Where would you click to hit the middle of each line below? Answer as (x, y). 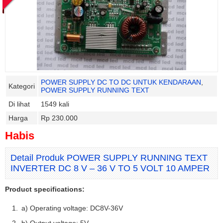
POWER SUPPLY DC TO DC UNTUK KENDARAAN (121, 82)
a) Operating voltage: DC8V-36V (72, 208)
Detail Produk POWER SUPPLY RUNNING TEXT (109, 158)
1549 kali (55, 104)
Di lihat (19, 104)
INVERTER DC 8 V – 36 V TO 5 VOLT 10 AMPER (110, 168)
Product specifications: (45, 189)
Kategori (22, 86)
